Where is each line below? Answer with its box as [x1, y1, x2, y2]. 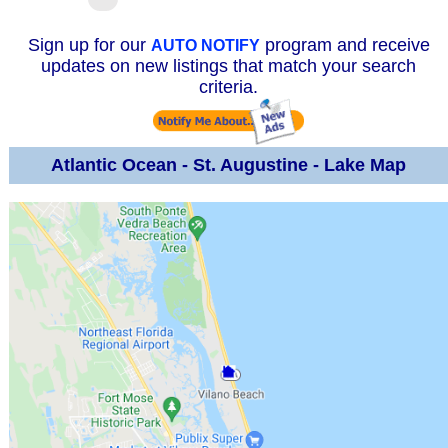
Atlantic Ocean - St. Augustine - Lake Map [51, 155, 406, 176]
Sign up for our [27, 35, 151, 56]
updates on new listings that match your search [41, 56, 416, 77]
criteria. [199, 77, 258, 98]
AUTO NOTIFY [150, 37, 260, 55]
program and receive [259, 35, 430, 56]
